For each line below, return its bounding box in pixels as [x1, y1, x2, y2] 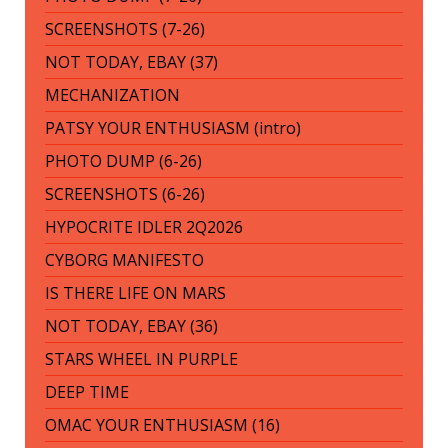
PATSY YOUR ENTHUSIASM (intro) [45, 117, 301, 140]
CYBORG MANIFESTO [45, 249, 204, 272]
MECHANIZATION [45, 84, 180, 107]
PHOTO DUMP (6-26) [45, 150, 202, 173]
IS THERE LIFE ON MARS [45, 282, 226, 305]
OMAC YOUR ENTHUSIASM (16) [45, 414, 280, 437]
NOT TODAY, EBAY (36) [45, 315, 218, 338]
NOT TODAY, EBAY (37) [45, 51, 218, 74]
